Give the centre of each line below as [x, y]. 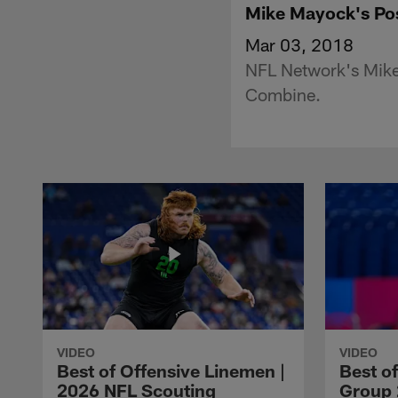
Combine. [283, 94]
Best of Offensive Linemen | [171, 370]
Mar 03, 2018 [299, 44]
